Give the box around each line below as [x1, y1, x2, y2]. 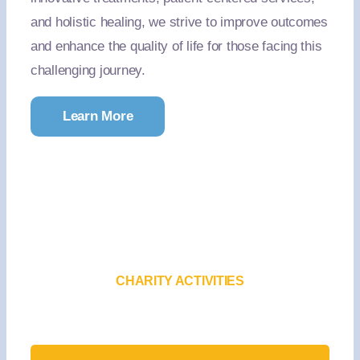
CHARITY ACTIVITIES [116, 274, 244, 288]
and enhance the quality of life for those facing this [30, 39, 322, 54]
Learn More [62, 108, 133, 124]
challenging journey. [30, 63, 145, 78]
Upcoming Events [88, 309, 272, 333]
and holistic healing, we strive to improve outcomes [30, 14, 328, 30]
